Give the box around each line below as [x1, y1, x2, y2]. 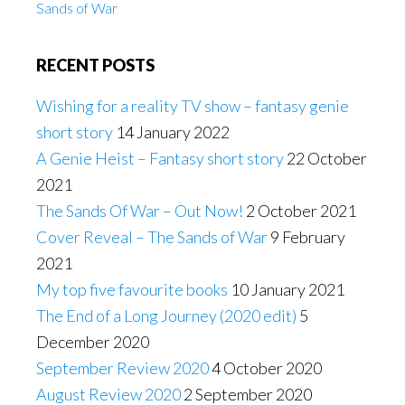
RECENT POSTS [36, 55, 155, 75]
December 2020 [36, 332, 149, 352]
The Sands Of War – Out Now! [36, 201, 243, 221]
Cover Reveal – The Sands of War [36, 227, 268, 247]
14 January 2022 [116, 122, 230, 142]
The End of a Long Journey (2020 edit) [36, 306, 297, 325]
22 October [287, 148, 367, 168]
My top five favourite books [36, 279, 228, 299]
